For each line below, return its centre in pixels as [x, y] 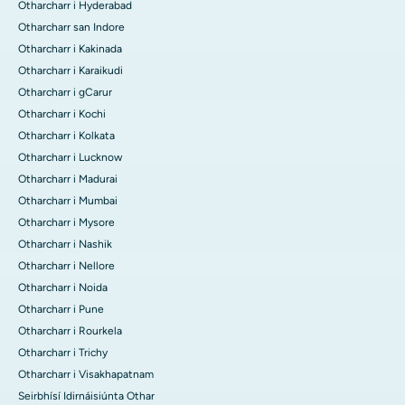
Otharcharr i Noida [63, 288]
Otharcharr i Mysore [66, 223]
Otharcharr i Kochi [62, 114]
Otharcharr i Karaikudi [71, 71]
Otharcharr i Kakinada [70, 49]
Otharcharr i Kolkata [66, 136]
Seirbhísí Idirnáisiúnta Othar [86, 396]
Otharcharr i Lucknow [70, 158]
